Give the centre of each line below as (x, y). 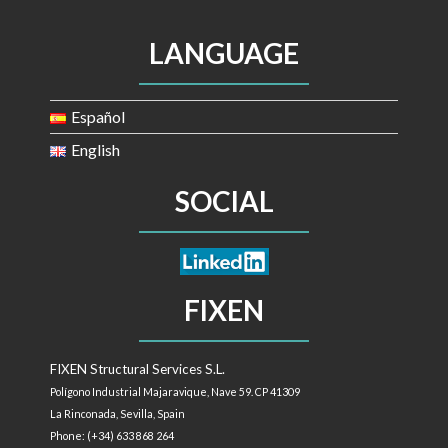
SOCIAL (224, 201)
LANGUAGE (224, 53)
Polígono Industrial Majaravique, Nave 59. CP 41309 (175, 392)
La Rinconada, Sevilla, (103, 414)
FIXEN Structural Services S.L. (137, 369)
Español (97, 116)
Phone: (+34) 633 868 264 (112, 436)
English (95, 149)
